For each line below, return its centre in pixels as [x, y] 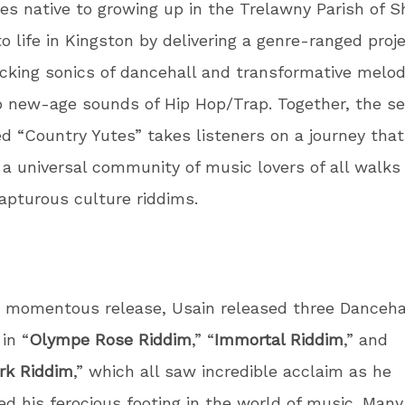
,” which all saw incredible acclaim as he [232, 371]
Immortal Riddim [279, 339]
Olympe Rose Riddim [110, 339]
